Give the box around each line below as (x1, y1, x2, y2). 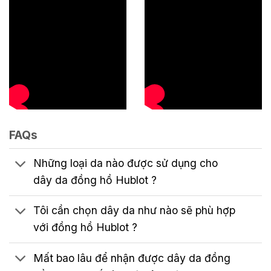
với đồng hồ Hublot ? (33, 221, 138, 234)
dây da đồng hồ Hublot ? (33, 174, 157, 187)
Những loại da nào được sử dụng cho (33, 157, 218, 170)
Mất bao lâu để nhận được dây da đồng (33, 251, 231, 264)
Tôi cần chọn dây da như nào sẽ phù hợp (33, 204, 236, 217)
